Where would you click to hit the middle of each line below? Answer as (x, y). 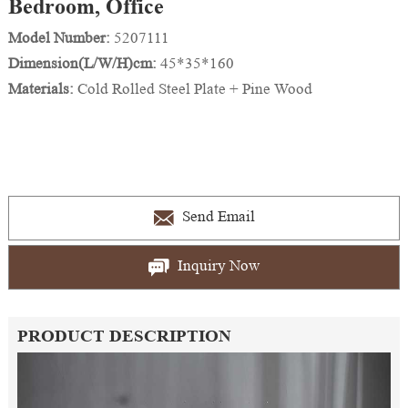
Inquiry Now (216, 266)
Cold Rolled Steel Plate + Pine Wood (194, 89)
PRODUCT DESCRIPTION (124, 336)
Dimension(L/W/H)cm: (84, 63)
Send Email (216, 217)
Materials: (42, 89)
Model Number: (61, 38)
